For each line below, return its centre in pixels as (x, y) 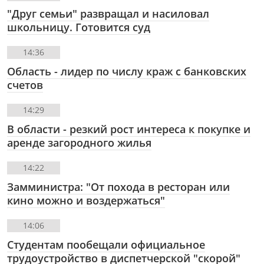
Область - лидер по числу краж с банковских (127, 71)
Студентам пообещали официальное (106, 244)
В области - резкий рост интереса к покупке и (129, 129)
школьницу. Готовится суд (79, 27)
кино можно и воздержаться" (86, 200)
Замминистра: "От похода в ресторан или (118, 187)
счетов (25, 85)
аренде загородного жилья (79, 142)
